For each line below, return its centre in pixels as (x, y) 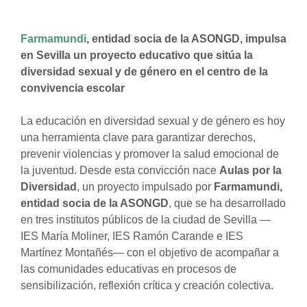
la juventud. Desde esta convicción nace (120, 170)
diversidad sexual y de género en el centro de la (144, 72)
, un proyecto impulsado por (145, 187)
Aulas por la (250, 170)
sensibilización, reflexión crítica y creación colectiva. (147, 285)
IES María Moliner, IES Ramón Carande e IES (132, 236)
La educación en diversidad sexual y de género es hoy (153, 121)
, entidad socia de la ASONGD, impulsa (186, 39)
